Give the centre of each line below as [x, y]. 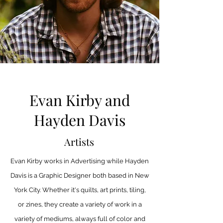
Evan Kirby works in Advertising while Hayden [80, 161]
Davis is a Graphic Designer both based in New [80, 175]
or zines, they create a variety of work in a [80, 204]
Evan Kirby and [80, 100]
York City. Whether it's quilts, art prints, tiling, [80, 190]
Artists [79, 142]
